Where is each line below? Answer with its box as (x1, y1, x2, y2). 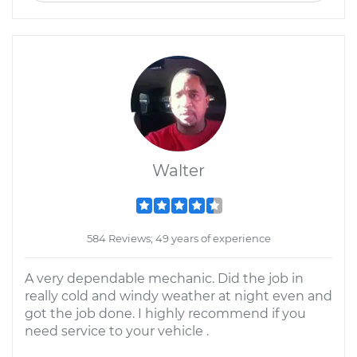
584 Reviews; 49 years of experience (86, 232, 271, 245)
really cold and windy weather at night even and (25, 288, 332, 304)
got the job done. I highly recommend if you (25, 306, 306, 321)
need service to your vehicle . (25, 324, 209, 339)
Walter (152, 161, 205, 180)
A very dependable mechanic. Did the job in (25, 271, 304, 286)
